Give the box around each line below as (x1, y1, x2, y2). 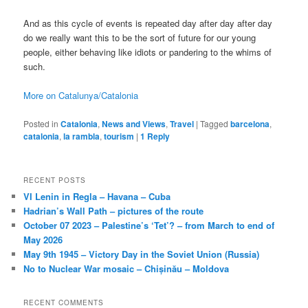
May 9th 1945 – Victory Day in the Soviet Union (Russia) (23, 247, 260, 261)
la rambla (63, 129, 100, 142)
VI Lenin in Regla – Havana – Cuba (23, 189, 171, 203)
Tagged (200, 117, 229, 129)
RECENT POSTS (23, 175, 87, 185)
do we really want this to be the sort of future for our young (23, 31, 256, 45)
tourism (104, 129, 135, 142)
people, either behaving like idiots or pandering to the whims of (23, 45, 272, 59)
